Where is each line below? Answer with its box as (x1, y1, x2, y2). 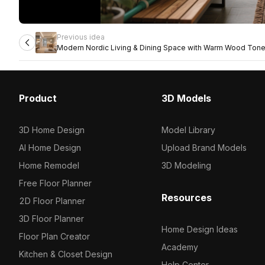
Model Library (161, 125, 215, 135)
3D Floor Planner (19, 214, 84, 224)
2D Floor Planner (19, 196, 85, 206)
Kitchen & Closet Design (19, 249, 112, 259)
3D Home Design (19, 125, 85, 135)
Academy (161, 242, 198, 252)
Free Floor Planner (19, 178, 92, 188)
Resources (161, 192, 212, 203)
